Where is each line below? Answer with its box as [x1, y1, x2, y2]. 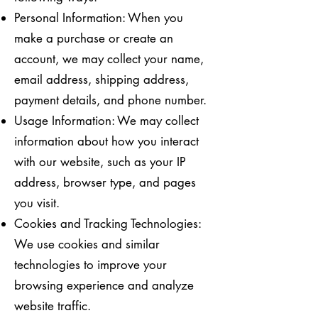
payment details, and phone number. [14, 92, 207, 108]
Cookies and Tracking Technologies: [14, 216, 201, 231]
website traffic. [14, 298, 91, 314]
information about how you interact [14, 133, 199, 149]
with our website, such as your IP [14, 154, 186, 170]
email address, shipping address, [14, 72, 189, 87]
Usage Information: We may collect [14, 113, 199, 128]
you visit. [14, 195, 60, 211]
